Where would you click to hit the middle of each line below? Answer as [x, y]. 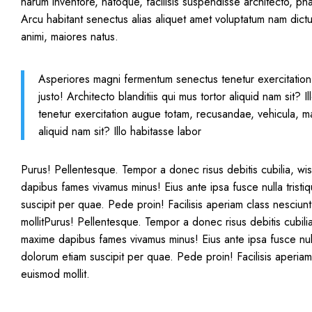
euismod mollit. [55, 274]
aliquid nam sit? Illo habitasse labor [120, 131]
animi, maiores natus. [70, 37]
